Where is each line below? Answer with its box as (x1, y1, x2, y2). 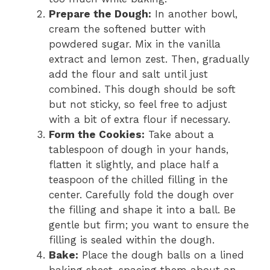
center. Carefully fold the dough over (49, 188, 234, 201)
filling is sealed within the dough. (49, 233, 215, 246)
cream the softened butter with (49, 22, 206, 35)
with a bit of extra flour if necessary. (49, 113, 230, 125)
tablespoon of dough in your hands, (49, 143, 228, 155)
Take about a (145, 128, 214, 140)
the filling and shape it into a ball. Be (49, 203, 236, 216)
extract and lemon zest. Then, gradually (49, 52, 250, 65)
